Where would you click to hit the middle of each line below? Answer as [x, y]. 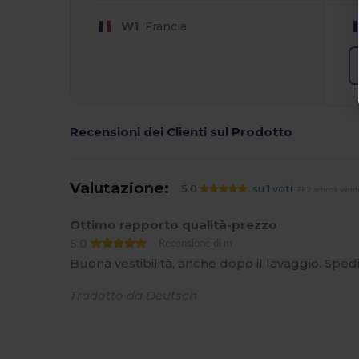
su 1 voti [272, 189]
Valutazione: [120, 188]
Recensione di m [196, 244]
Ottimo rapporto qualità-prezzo [174, 225]
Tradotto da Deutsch [134, 295]
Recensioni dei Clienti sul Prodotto [182, 131]
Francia [162, 26]
